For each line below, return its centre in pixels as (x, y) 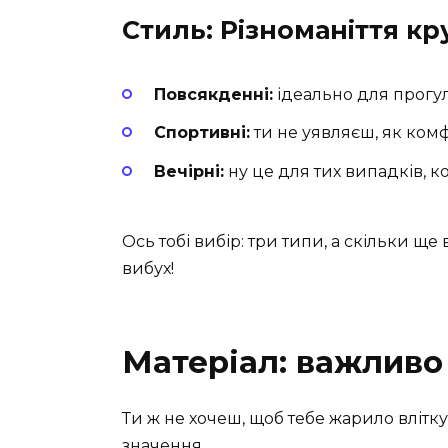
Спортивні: (202, 133)
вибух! (148, 268)
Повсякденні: (213, 95)
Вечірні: (189, 171)
